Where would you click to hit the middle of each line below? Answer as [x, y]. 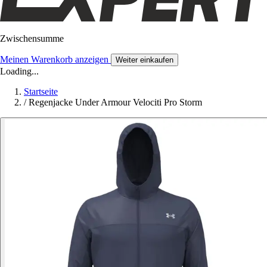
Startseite [41, 91]
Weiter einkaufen [145, 60]
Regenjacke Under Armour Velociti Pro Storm [115, 102]
